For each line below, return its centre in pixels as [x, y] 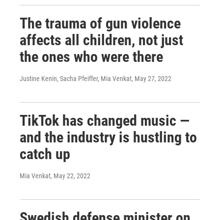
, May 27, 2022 [151, 79]
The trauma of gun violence [100, 23]
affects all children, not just [101, 40]
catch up [45, 154]
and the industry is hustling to [108, 137]
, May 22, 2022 [70, 176]
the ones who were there [91, 57]
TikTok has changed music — [105, 121]
